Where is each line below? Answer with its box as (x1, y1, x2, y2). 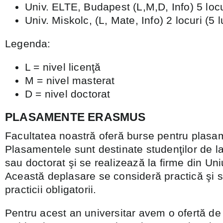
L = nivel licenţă (25, 61, 101, 73)
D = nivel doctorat (25, 88, 111, 100)
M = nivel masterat (25, 75, 115, 86)
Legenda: (5, 38, 51, 49)
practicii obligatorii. (5, 184, 97, 195)
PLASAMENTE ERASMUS (5, 111, 146, 123)
